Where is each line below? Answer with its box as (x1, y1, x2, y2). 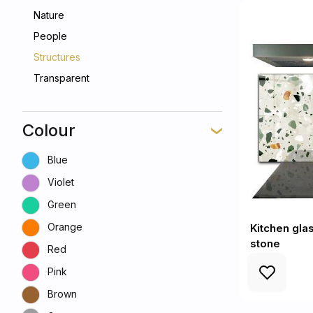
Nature (34, 9, 64, 21)
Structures (34, 51, 80, 63)
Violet (48, 176, 74, 188)
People (34, 30, 67, 42)
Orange (48, 221, 82, 233)
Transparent (34, 72, 89, 84)
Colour (22, 120, 75, 140)
